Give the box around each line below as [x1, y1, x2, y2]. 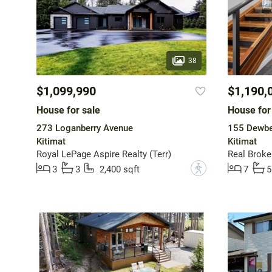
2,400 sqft [99, 164, 140, 175]
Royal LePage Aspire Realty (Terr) [36, 149, 171, 160]
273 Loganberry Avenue [36, 123, 133, 134]
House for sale [36, 104, 100, 117]
